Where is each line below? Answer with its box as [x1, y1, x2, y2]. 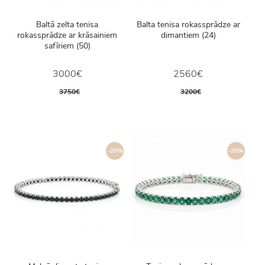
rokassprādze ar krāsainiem [17, 30, 118, 41]
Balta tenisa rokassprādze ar [136, 19, 240, 31]
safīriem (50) [44, 40, 91, 52]
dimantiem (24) [160, 30, 216, 41]
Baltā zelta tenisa [36, 19, 99, 31]
